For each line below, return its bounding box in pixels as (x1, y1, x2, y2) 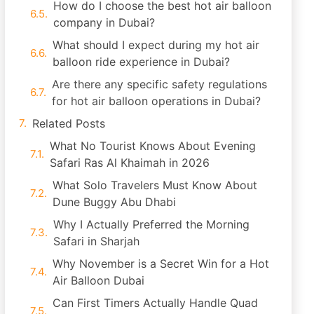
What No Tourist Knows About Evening (50, 139, 256, 153)
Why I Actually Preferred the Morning (53, 217, 250, 231)
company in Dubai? (53, 15, 155, 29)
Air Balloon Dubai (53, 273, 144, 287)
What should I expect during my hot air (53, 38, 259, 52)
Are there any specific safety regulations (52, 77, 267, 91)
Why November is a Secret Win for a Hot (53, 257, 269, 271)
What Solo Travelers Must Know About (53, 178, 257, 192)
